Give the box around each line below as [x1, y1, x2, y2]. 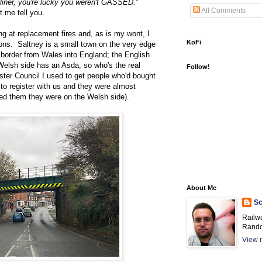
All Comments [200, 6, 246, 15]
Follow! [187, 63, 210, 70]
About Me [187, 184, 216, 191]
